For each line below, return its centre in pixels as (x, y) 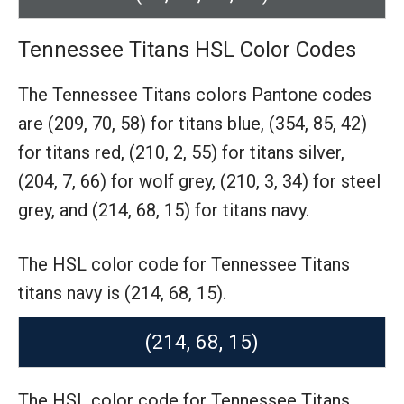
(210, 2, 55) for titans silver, (237, 152)
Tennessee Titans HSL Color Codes (187, 50)
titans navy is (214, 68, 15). (122, 293)
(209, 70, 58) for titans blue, (158, 124)
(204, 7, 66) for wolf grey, (119, 181)
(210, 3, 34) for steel (300, 181)
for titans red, (73, 152)
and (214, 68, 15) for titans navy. (184, 210)
